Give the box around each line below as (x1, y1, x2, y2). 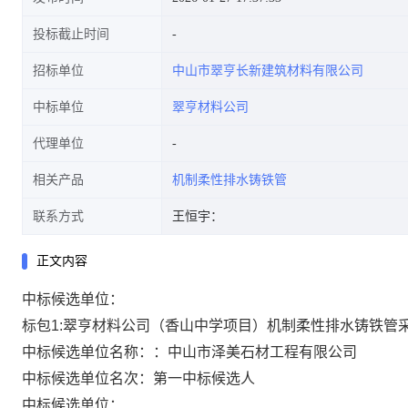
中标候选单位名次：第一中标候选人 (22, 371, 255, 386)
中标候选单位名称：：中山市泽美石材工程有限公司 (22, 344, 357, 360)
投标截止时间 (33, 27, 109, 41)
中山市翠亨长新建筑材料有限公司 (172, 64, 363, 77)
